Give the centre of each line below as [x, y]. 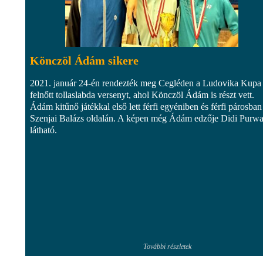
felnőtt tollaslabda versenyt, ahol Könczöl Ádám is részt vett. [142, 95]
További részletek [167, 246]
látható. [43, 130]
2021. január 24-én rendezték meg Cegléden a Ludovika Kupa [146, 83]
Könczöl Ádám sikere [84, 60]
